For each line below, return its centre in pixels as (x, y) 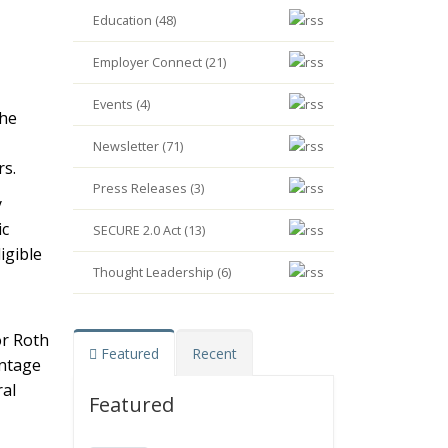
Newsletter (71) (138, 146)
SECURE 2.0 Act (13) (149, 230)
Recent (214, 353)
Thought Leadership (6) (162, 272)
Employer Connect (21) (159, 62)
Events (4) (121, 104)
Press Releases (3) (148, 188)
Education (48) (134, 20)
